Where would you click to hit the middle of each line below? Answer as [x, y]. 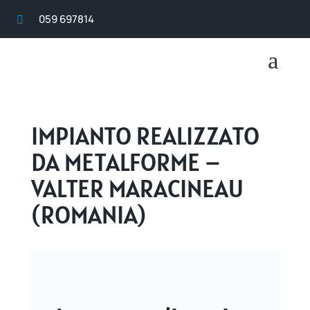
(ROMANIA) [88, 215]
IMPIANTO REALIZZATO [145, 136]
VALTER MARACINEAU [137, 189]
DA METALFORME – [126, 162]
